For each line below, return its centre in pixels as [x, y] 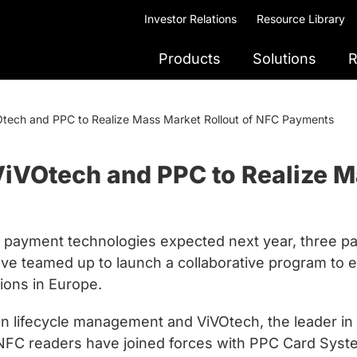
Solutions [284, 59]
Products [190, 59]
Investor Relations [190, 19]
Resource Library [301, 19]
